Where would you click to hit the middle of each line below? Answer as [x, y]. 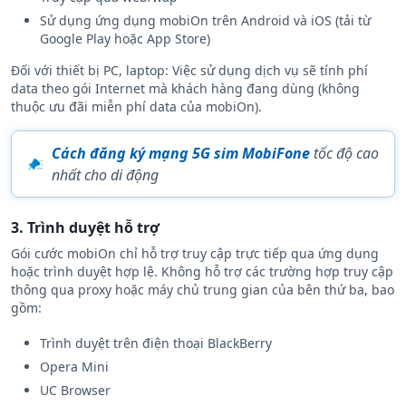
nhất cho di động [105, 175]
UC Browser [75, 391]
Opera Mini [74, 367]
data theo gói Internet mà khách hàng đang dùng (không [185, 89]
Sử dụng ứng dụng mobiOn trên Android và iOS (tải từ [205, 21]
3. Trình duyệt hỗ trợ [85, 228]
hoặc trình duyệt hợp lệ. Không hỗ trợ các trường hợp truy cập [202, 272]
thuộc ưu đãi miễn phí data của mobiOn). [136, 107]
